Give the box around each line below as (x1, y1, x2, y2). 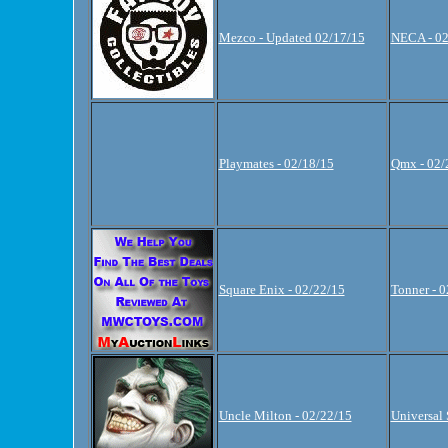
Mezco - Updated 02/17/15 (218, 29, 365, 45)
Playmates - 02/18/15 (218, 155, 334, 171)
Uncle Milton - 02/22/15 (218, 407, 352, 423)
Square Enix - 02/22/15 (218, 281, 345, 297)
